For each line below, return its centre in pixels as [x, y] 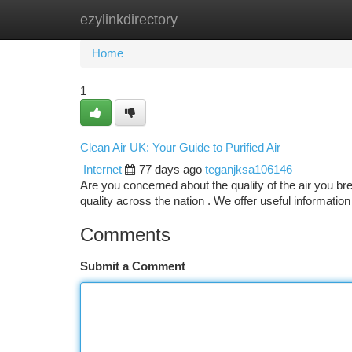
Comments [125, 235]
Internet [103, 170]
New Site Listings [203, 20]
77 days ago [170, 170]
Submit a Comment [133, 266]
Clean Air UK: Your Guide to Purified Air [180, 148]
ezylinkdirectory [129, 20]
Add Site [293, 20]
